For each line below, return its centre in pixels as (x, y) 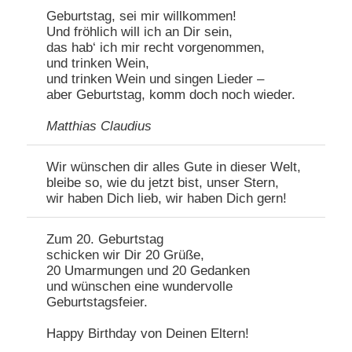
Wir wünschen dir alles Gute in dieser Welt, (174, 167)
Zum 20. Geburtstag (105, 240)
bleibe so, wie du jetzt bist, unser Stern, (163, 183)
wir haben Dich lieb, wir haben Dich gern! (167, 199)
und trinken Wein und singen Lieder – (156, 79)
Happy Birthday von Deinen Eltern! (148, 334)
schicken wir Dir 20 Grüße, (126, 255)
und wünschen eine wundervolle (140, 287)
